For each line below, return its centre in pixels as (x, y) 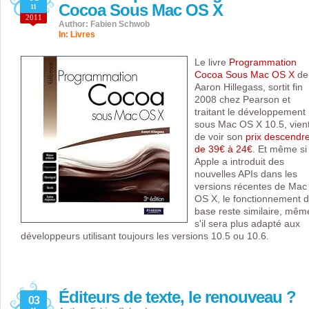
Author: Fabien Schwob (104, 24)
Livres (83, 34)
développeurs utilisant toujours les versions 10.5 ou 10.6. (145, 236)
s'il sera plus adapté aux (247, 223)
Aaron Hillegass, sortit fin (249, 87)
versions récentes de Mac (251, 186)
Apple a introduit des (239, 161)
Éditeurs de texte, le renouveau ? (177, 297)
